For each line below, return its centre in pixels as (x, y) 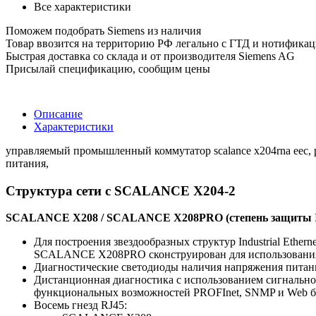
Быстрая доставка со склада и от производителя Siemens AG (150, 56)
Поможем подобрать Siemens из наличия (103, 30)
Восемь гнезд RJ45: (80, 305)
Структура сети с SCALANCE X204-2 (121, 190)
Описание (58, 114)
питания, (27, 163)
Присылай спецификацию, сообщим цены (108, 68)
